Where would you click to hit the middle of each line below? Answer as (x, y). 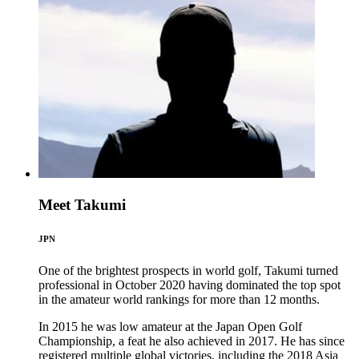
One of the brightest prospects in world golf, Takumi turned (188, 271)
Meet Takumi (82, 205)
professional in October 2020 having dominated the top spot (190, 285)
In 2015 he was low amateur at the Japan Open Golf (170, 327)
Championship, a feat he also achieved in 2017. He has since (192, 341)
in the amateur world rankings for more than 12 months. (179, 300)
